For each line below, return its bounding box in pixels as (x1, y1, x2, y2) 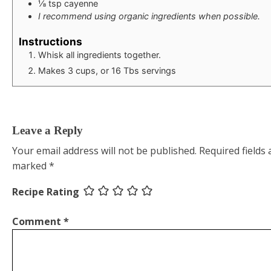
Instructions (19, 34, 82, 48)
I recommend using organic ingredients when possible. (38, 11, 260, 22)
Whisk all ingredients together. (38, 49, 161, 60)
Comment (12, 215, 64, 229)
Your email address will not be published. (12, 144, 197, 158)
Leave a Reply (12, 123, 83, 137)
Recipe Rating (12, 185, 79, 199)
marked (12, 159, 49, 173)
